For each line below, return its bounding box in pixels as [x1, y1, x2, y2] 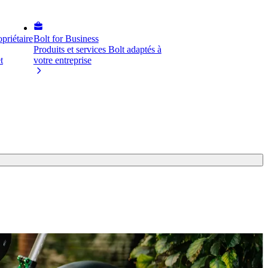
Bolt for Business [33, 33, 99, 44]
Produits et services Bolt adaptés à [33, 44, 162, 54]
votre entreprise [33, 55, 92, 65]
